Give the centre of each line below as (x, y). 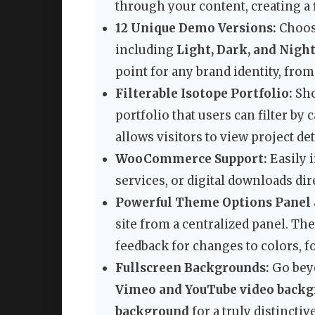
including (146, 50)
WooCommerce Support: (191, 159)
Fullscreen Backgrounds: (192, 268)
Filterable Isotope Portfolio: (204, 94)
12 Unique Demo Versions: (196, 28)
